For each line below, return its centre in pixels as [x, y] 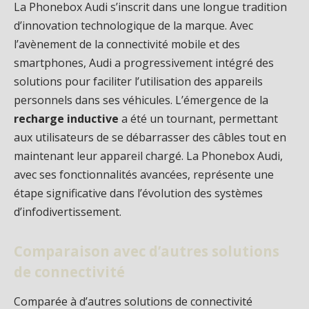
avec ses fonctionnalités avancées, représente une [144, 175]
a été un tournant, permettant [198, 119]
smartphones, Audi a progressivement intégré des [144, 63]
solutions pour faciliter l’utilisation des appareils [138, 82]
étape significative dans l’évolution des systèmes [138, 193]
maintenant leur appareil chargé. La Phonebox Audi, [148, 156]
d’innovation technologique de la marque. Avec [133, 26]
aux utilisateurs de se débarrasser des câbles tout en [150, 138]
